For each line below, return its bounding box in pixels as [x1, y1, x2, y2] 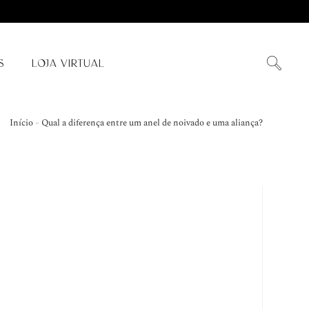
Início [9, 116, 33, 130]
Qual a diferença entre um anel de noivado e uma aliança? [41, 116, 263, 130]
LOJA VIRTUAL [32, 56, 105, 70]
